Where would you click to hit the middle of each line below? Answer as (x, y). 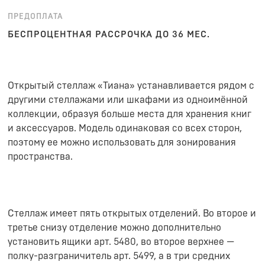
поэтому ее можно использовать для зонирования (122, 143)
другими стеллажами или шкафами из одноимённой (128, 100)
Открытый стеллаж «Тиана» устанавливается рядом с (131, 86)
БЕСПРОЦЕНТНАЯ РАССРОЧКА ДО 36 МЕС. (109, 35)
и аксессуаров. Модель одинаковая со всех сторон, (125, 128)
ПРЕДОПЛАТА (35, 17)
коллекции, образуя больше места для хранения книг (129, 114)
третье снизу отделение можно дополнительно (114, 228)
